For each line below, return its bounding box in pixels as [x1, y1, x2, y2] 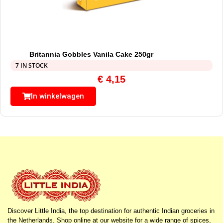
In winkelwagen [31, 92, 84, 101]
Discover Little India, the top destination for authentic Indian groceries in [7, 207, 215, 215]
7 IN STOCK [15, 61, 48, 70]
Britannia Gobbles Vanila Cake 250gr [29, 50, 153, 59]
